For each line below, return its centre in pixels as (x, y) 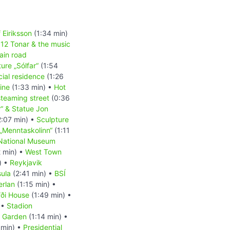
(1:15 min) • (35, 184)
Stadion (20, 205)
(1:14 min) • (47, 216)
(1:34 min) (50, 33)
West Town (43, 151)
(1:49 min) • (50, 195)
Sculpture (53, 119)
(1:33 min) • (32, 87)
